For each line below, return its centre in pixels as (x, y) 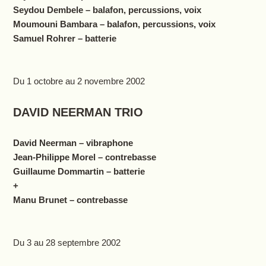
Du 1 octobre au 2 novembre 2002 (79, 81)
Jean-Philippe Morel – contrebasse (84, 157)
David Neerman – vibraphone (73, 143)
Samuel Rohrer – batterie (64, 39)
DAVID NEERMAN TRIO (78, 113)
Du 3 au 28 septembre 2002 (66, 243)
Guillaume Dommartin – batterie (79, 172)
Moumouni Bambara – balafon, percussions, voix (114, 24)
